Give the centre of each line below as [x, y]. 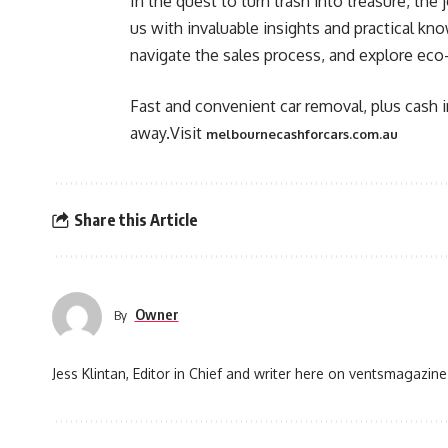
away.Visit [168, 133]
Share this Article [135, 219]
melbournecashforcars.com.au [302, 134]
